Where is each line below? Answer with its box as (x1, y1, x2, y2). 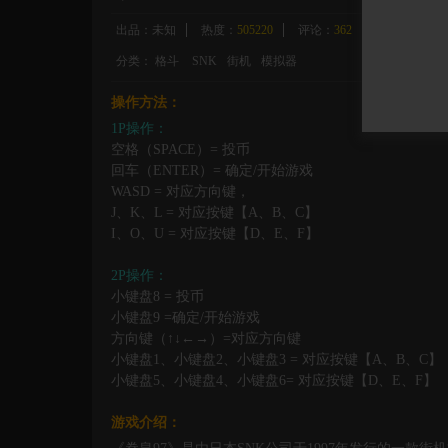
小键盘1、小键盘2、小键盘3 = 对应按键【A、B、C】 (111, 352, 442, 368)
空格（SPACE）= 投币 (111, 142, 250, 158)
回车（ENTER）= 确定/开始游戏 (111, 163, 313, 179)
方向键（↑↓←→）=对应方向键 (111, 331, 301, 347)
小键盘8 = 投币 (111, 289, 204, 305)
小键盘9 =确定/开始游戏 (111, 310, 260, 326)
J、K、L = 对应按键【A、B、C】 (111, 205, 318, 221)
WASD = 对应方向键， (111, 184, 250, 200)
